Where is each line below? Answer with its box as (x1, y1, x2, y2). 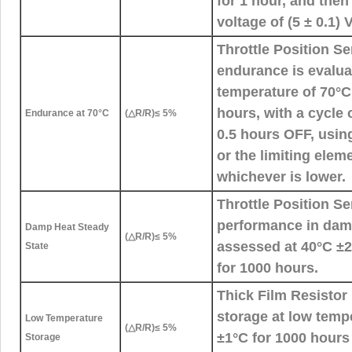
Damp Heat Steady (25, 221, 109, 233)
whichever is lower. (217, 168, 346, 185)
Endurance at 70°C (25, 107, 109, 119)
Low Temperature (25, 312, 103, 324)
